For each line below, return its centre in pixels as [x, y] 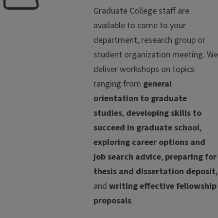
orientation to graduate [140, 98]
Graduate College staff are [141, 11]
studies [108, 113]
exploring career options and [149, 142]
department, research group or [149, 40]
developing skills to [164, 113]
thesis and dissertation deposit [154, 171]
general [157, 84]
